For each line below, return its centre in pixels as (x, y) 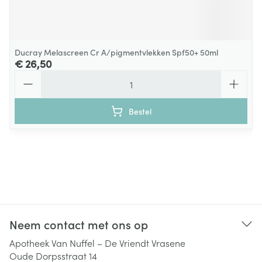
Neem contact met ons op (79, 224)
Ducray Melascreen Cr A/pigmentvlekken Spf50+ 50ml (116, 52)
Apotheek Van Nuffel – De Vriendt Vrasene (97, 243)
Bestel (140, 111)
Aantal (28, 75)
